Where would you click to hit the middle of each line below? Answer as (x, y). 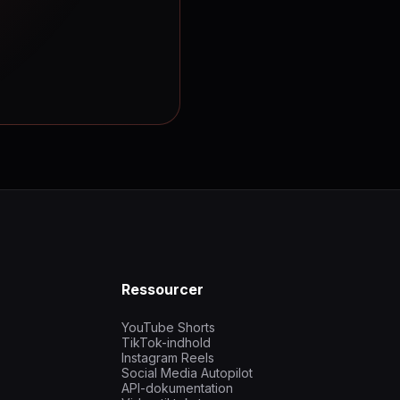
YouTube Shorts (168, 328)
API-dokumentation (177, 388)
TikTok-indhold (166, 343)
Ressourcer (162, 290)
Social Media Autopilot (187, 373)
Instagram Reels (168, 358)
